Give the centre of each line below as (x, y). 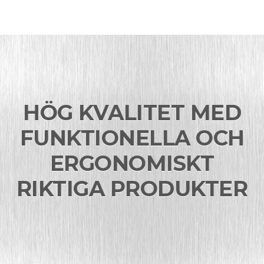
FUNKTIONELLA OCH (132, 138)
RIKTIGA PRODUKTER (132, 188)
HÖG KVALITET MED (132, 112)
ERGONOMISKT (132, 163)
